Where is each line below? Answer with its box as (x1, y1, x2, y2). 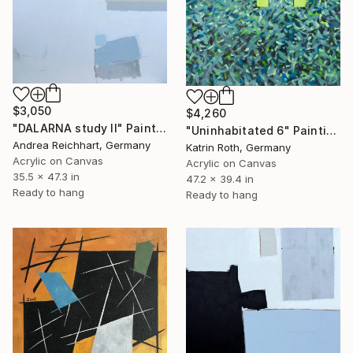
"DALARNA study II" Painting (155, 121, 166, 135)
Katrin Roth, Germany (186, 141, 291, 154)
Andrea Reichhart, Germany (13, 138, 150, 151)
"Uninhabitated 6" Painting (325, 124, 336, 138)
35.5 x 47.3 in (13, 169, 80, 183)
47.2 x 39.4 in (186, 173, 254, 186)
